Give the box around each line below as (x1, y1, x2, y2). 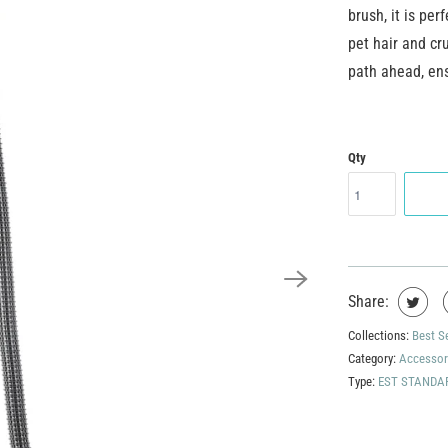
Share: (348, 292, 389, 311)
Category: (348, 351, 399, 366)
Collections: (348, 328, 412, 343)
